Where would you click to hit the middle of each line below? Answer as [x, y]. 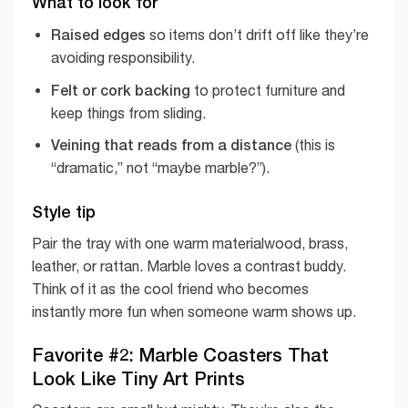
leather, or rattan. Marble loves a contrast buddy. [189, 266]
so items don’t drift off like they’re [257, 35]
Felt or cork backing [120, 89]
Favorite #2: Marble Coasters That [180, 355]
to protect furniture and [267, 90]
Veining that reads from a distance [171, 145]
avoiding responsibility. [122, 58]
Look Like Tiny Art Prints [138, 378]
